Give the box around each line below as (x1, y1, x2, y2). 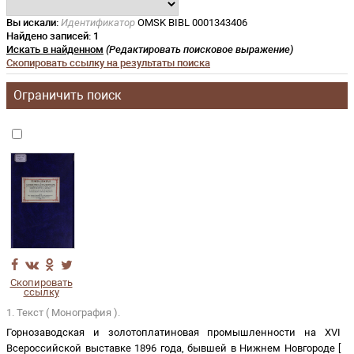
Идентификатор (61, 17, 135, 28)
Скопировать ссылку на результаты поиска (6, 57, 210, 69)
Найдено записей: (6, 30, 93, 42)
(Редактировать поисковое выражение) (104, 43, 294, 55)
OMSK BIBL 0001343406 (135, 17, 247, 28)
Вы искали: (6, 17, 58, 28)
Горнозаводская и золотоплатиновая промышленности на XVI (6, 326, 341, 338)
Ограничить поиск (13, 88, 122, 103)
